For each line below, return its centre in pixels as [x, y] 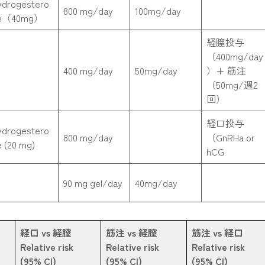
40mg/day [156, 183]
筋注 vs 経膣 [132, 232]
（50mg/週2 [232, 85]
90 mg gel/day [93, 183]
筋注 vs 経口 [217, 232]
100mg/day [158, 11]
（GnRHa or [231, 137]
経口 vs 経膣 [46, 232]
